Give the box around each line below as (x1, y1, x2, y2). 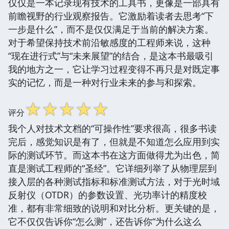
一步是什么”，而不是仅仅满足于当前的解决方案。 (8, 22, 214, 35)
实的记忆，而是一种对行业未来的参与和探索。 (8, 76, 201, 88)
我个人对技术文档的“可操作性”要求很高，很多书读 (8, 122, 217, 134)
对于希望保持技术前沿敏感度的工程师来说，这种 (8, 36, 211, 49)
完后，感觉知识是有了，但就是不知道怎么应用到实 (8, 135, 220, 148)
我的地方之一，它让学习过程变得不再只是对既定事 (8, 62, 220, 75)
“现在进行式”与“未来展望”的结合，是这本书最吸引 (8, 49, 214, 62)
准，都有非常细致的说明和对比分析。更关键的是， (8, 201, 220, 214)
